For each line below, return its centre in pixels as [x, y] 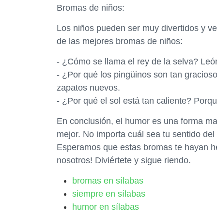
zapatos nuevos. [88, 88]
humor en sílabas [106, 207]
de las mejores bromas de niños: [120, 41]
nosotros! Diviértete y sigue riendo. [124, 160]
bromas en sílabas [108, 181]
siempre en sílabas [109, 194]
